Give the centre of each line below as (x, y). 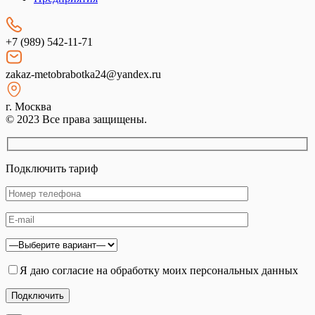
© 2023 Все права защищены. (76, 119)
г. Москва (28, 107)
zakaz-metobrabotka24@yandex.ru (83, 74)
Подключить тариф (52, 168)
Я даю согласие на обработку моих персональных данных (159, 270)
